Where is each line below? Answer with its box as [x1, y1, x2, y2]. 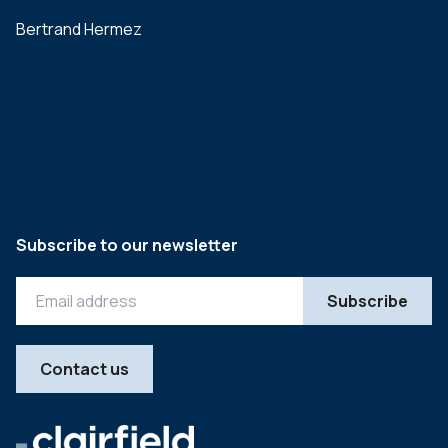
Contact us [40, 358, 129, 380]
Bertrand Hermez [16, 18, 142, 40]
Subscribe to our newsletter [16, 234, 238, 256]
